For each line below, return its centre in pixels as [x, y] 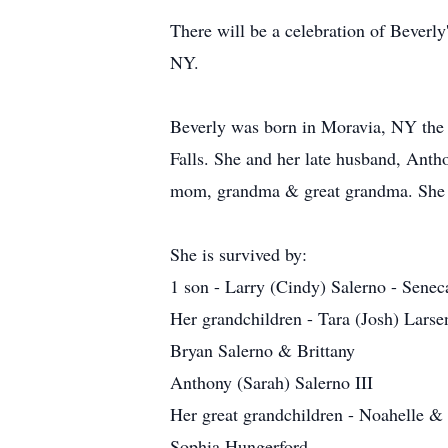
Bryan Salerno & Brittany [262, 350]
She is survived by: [238, 254]
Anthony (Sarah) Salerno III [271, 382]
